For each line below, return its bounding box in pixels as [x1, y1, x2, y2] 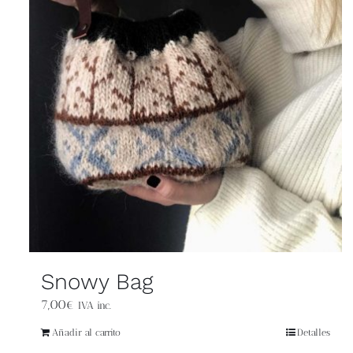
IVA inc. [78, 298, 111, 311]
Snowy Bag [41, 268, 153, 295]
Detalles [296, 326, 330, 338]
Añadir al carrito [52, 326, 121, 338]
